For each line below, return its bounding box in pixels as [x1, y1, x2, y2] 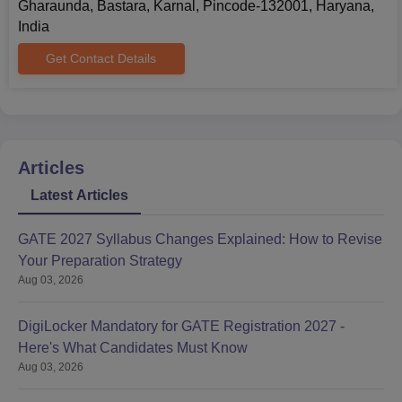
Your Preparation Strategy [18, 252, 182, 268]
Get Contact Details [46, 50, 157, 66]
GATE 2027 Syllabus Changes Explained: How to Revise [18, 231, 382, 247]
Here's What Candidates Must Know [18, 339, 248, 355]
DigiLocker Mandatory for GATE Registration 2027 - [18, 318, 345, 334]
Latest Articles [31, 187, 128, 203]
